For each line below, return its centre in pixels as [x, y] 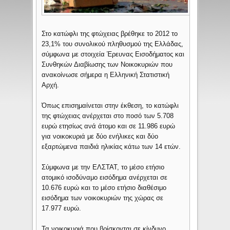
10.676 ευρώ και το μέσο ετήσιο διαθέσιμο [104, 188]
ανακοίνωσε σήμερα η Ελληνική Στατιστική [106, 75]
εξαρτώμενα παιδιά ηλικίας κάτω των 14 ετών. [111, 147]
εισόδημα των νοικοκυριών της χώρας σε [103, 198]
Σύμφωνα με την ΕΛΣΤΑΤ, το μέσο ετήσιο [103, 167]
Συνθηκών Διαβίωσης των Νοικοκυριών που [107, 65]
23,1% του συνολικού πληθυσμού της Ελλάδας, [113, 44]
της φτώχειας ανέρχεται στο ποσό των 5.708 [108, 116]
